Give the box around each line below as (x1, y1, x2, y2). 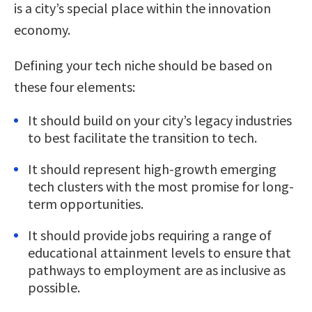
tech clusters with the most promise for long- (28, 177, 294, 195)
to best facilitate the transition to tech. (28, 128, 257, 146)
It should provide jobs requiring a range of (28, 226, 272, 244)
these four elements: (14, 77, 135, 95)
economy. (14, 20, 70, 38)
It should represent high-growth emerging (28, 159, 276, 178)
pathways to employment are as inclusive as (28, 260, 286, 279)
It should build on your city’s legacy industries (28, 111, 292, 129)
